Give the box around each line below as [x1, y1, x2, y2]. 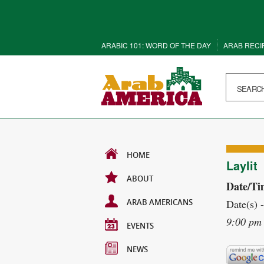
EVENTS [127, 220, 154, 231]
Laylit [226, 157, 258, 174]
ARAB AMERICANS [127, 197, 193, 207]
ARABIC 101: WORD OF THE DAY [101, 40, 211, 50]
